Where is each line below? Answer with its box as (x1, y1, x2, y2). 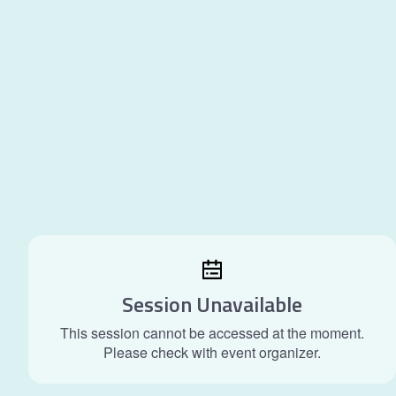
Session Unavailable (122, 288, 302, 320)
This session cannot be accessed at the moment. (60, 323, 364, 343)
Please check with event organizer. (103, 342, 321, 362)
